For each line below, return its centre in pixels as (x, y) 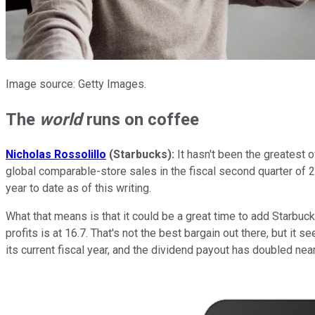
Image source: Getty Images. (76, 84)
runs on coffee (143, 119)
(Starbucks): (143, 154)
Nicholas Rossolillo (56, 154)
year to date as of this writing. (78, 188)
